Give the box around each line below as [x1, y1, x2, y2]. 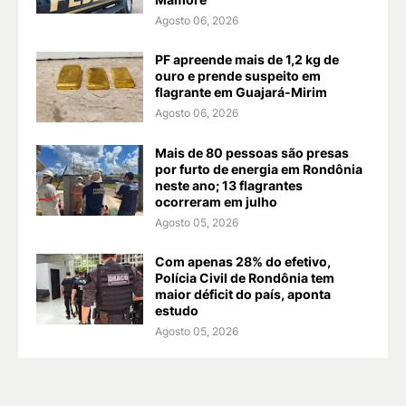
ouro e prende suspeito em [155, 67, 321, 83]
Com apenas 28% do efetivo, [155, 253, 331, 269]
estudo [155, 302, 198, 318]
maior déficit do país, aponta [155, 285, 331, 302]
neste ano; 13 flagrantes [155, 177, 303, 193]
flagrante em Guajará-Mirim [155, 83, 327, 100]
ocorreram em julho [155, 193, 277, 209]
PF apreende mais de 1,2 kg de [155, 51, 339, 67]
